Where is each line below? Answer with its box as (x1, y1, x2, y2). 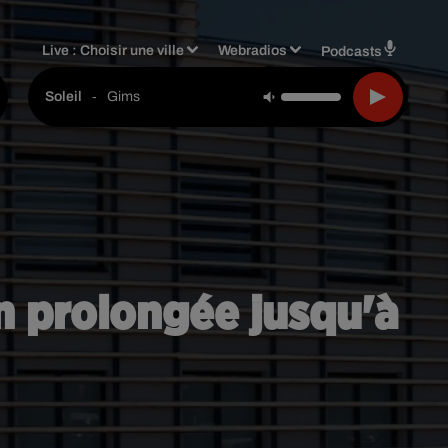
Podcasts (321, 43, 382, 59)
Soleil (45, 89, 82, 104)
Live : (42, 42, 81, 58)
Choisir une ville (80, 42, 185, 58)
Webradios (218, 42, 288, 58)
